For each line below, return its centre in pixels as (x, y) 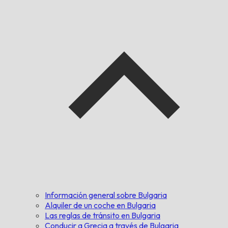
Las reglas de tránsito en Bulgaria (103, 215)
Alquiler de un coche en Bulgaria (100, 205)
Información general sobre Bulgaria (106, 195)
